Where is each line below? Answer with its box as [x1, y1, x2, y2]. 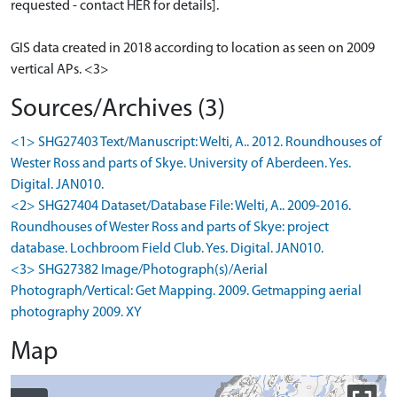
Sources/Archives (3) [11, 97, 225, 123]
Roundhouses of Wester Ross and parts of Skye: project [11, 221, 329, 236]
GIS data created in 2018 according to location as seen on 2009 [11, 42, 375, 57]
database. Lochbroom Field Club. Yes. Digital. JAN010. [11, 242, 323, 257]
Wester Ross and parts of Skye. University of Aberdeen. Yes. [11, 157, 351, 172]
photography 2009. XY [11, 306, 142, 321]
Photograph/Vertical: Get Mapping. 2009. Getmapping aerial [11, 284, 362, 300]
